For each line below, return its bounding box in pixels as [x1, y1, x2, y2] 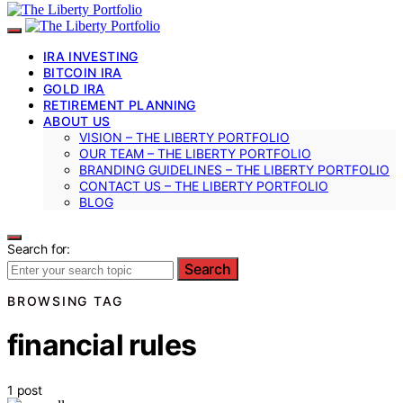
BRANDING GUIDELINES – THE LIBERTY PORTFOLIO [79, 161, 390, 177]
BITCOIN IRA [43, 64, 122, 80]
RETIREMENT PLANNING [43, 96, 196, 112]
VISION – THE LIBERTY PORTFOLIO [79, 129, 290, 145]
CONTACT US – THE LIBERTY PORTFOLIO [79, 177, 328, 193]
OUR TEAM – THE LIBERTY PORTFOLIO [79, 145, 311, 161]
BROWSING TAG [7, 292, 123, 309]
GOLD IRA [43, 80, 105, 96]
